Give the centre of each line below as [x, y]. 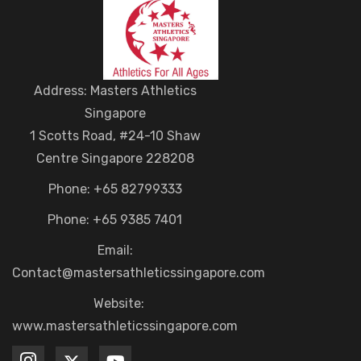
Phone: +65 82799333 [115, 189]
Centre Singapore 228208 [115, 159]
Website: [119, 304]
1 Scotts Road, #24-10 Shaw [115, 136]
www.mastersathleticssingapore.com [125, 326]
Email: [115, 251]
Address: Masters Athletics [115, 91]
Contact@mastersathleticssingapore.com [139, 273]
